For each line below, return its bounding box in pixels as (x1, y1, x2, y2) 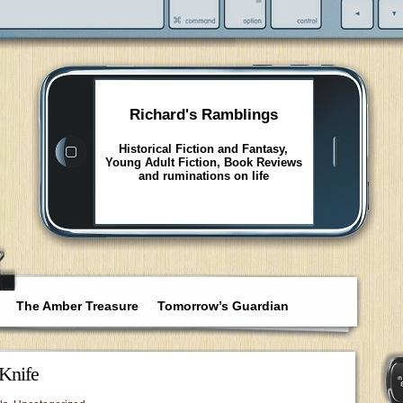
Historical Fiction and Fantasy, (119, 142, 288, 156)
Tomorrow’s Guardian (157, 299, 289, 313)
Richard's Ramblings (129, 106, 278, 123)
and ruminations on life (138, 169, 269, 183)
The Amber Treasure (16, 299, 139, 313)
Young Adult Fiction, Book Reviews (104, 156, 302, 169)
